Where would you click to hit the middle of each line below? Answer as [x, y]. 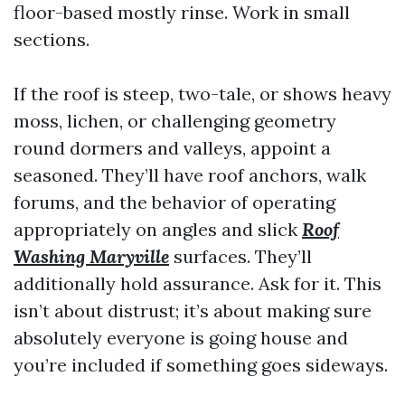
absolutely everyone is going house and [181, 338]
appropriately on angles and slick [158, 229]
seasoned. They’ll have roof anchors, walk [190, 175]
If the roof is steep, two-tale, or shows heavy [202, 94]
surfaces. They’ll [240, 256]
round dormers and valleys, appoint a [172, 148]
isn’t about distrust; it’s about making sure [193, 311]
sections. [52, 39]
